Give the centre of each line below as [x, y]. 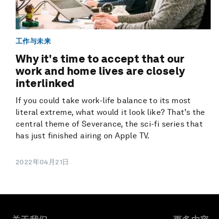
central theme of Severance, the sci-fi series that [109, 124]
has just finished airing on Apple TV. [83, 136]
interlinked [45, 83]
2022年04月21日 [43, 162]
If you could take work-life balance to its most [103, 101]
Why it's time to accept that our [100, 59]
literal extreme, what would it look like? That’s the [110, 112]
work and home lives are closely [100, 71]
